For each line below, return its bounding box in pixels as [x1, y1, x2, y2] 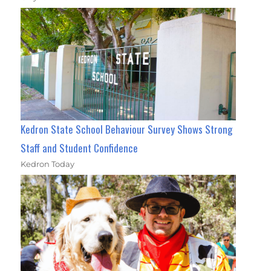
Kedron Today [21, 158, 75, 169]
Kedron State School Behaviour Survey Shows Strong [21, 121, 233, 137]
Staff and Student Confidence [21, 140, 139, 155]
